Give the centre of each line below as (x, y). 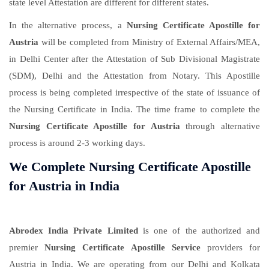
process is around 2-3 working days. (77, 143)
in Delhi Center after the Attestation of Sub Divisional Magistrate (134, 59)
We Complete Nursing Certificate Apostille (130, 167)
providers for (230, 248)
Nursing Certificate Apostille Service (122, 248)
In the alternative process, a (68, 26)
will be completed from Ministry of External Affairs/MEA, (149, 42)
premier (27, 248)
